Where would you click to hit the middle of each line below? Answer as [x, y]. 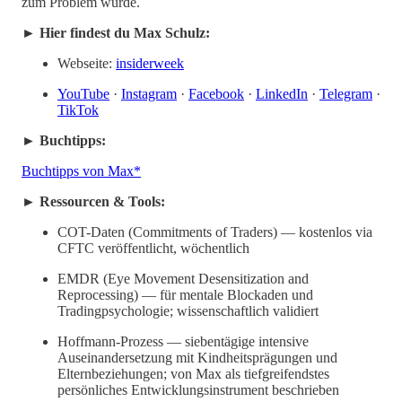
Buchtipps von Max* [81, 170]
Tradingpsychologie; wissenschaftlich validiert [188, 310]
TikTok [78, 109]
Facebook [216, 93]
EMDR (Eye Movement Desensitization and [183, 278]
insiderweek [150, 63]
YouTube [83, 93]
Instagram [149, 93]
